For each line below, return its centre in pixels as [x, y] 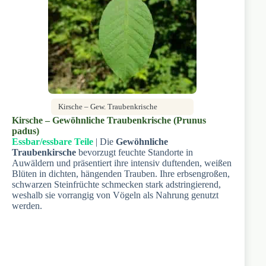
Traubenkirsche [44, 152]
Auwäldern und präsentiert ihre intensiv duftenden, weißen [122, 163]
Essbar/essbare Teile [53, 141]
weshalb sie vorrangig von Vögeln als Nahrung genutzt [115, 195]
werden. [27, 205]
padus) [26, 131]
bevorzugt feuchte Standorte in [134, 152]
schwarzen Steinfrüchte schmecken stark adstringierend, [116, 184]
